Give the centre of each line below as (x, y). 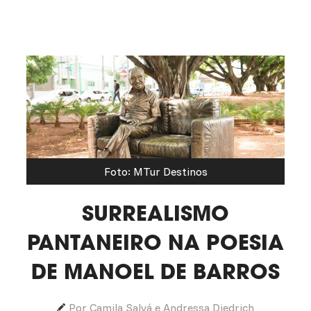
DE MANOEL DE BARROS (155, 271)
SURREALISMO (155, 213)
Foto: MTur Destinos (155, 172)
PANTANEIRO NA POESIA (155, 242)
